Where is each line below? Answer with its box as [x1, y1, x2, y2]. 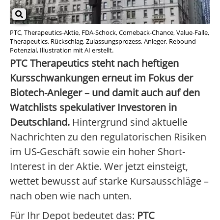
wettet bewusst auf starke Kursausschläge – [10, 174, 209, 188]
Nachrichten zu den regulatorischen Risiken [10, 130, 206, 144]
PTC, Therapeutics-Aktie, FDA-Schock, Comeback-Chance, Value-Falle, [10, 28, 209, 37]
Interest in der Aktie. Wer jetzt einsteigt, [10, 160, 188, 173]
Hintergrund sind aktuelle [70, 115, 188, 129]
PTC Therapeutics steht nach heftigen [10, 56, 179, 70]
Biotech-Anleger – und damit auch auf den [10, 86, 200, 100]
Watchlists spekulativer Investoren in [10, 101, 177, 114]
